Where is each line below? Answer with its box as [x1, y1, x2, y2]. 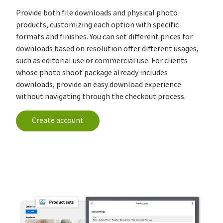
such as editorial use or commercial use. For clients [16, 56, 188, 66]
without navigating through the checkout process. [16, 92, 186, 102]
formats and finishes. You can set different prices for [16, 32, 193, 42]
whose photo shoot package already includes [16, 68, 168, 78]
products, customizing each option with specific [16, 20, 179, 30]
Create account [32, 115, 84, 126]
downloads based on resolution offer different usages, [16, 44, 199, 54]
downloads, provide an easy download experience [16, 80, 181, 90]
